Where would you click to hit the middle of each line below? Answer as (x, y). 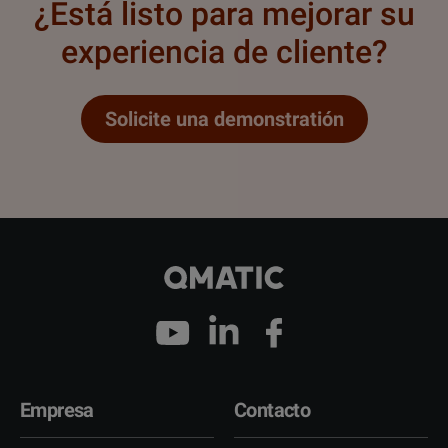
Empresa (57, 409)
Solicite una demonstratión (224, 119)
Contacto (272, 409)
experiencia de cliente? (224, 52)
